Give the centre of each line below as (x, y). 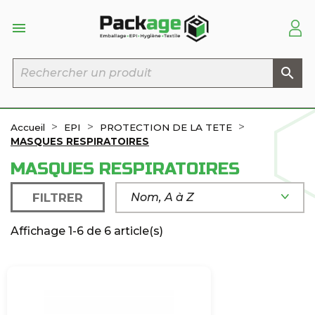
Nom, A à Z (163, 197)
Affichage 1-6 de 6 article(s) (87, 231)
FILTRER (58, 197)
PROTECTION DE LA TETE (166, 127)
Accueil (28, 127)
